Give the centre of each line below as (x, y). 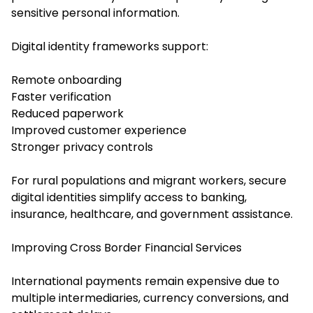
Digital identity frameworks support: (110, 47)
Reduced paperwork (67, 114)
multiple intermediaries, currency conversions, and (150, 298)
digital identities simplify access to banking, (129, 198)
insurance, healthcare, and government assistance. (152, 214)
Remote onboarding (66, 80)
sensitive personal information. (95, 13)
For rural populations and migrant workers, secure (149, 181)
